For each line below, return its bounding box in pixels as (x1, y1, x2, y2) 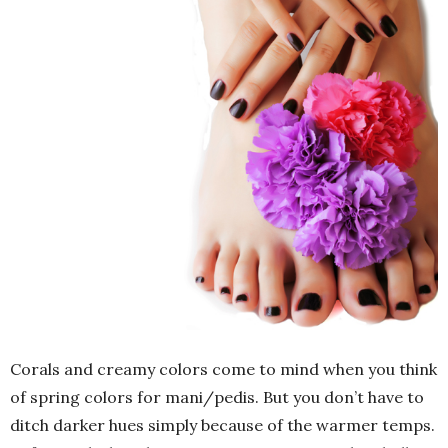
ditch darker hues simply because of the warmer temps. (10, 415, 435, 436)
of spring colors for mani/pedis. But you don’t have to (10, 387, 424, 408)
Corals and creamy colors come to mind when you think (10, 359, 437, 380)
